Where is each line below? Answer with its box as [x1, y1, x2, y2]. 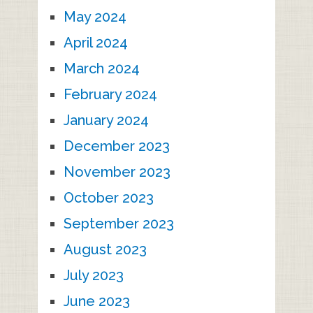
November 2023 [63, 163, 170, 181]
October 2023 [63, 189, 154, 207]
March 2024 [63, 60, 140, 78]
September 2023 [63, 215, 174, 233]
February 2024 [63, 86, 157, 103]
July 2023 [63, 267, 124, 284]
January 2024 [63, 112, 149, 129]
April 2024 [63, 34, 128, 52]
